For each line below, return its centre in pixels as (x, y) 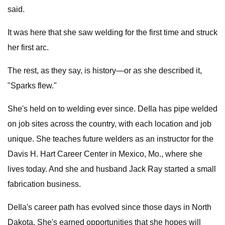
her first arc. (28, 47)
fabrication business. (44, 184)
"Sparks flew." (32, 86)
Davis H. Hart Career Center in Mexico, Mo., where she (105, 154)
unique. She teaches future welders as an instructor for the (110, 139)
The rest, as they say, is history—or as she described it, (105, 71)
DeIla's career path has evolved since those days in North (109, 207)
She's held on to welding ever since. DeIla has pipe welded (113, 109)
